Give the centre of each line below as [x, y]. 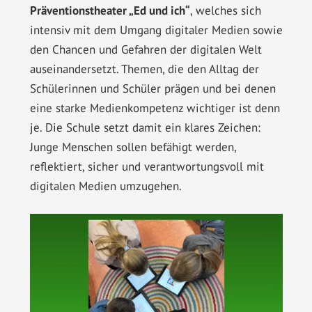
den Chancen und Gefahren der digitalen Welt [146, 50]
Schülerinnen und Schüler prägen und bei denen [153, 89]
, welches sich [225, 11]
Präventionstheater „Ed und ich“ [110, 11]
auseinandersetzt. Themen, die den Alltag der [144, 69]
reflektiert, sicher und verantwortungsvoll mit [147, 167]
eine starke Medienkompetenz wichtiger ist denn [155, 108]
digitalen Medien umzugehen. [106, 186]
